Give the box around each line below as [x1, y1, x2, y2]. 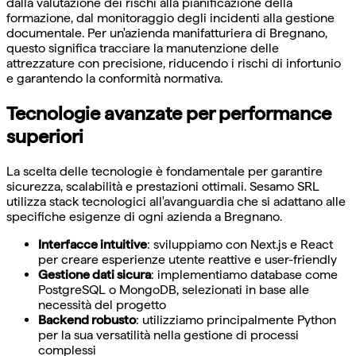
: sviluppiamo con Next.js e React [147, 237, 333, 253]
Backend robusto [38, 312, 136, 328]
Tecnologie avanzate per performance [6, 102, 331, 126]
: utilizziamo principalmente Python [136, 312, 336, 328]
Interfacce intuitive [38, 237, 147, 253]
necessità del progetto [38, 297, 166, 313]
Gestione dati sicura [38, 267, 151, 283]
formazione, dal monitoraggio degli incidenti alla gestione [6, 10, 335, 26]
